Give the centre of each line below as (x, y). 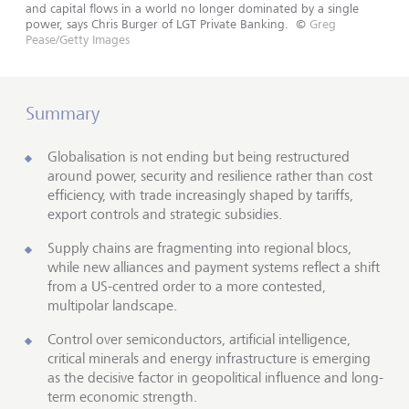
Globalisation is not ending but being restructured (199, 157)
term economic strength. (122, 397)
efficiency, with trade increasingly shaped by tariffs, (200, 195)
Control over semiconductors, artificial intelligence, (199, 339)
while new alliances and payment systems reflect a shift (214, 267)
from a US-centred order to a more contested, (187, 286)
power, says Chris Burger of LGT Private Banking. (157, 24)
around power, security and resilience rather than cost (210, 176)
